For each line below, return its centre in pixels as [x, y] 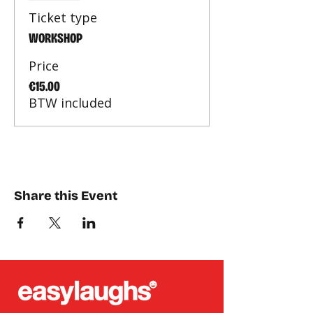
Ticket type [63, 17]
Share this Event [66, 196]
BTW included [70, 103]
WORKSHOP [56, 38]
